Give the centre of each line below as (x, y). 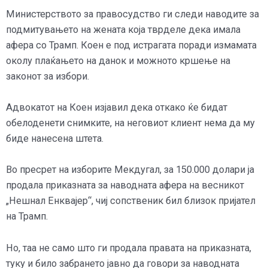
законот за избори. (48, 76)
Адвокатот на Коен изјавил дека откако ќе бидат (117, 108)
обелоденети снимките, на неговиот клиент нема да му (130, 123)
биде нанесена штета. (55, 139)
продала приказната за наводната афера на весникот (125, 185)
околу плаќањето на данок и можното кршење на (118, 60)
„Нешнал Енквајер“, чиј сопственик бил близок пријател (131, 201)
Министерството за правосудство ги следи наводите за (133, 14)
